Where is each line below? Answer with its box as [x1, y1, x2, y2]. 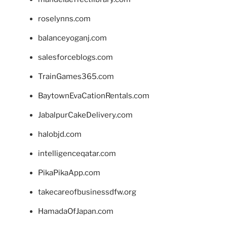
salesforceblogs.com [38, 53, 113, 62]
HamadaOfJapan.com [38, 207, 113, 216]
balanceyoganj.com [38, 33, 107, 43]
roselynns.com [38, 14, 91, 24]
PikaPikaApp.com [38, 168, 100, 178]
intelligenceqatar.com [38, 149, 116, 159]
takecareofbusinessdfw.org [38, 187, 136, 197]
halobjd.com [38, 130, 82, 139]
